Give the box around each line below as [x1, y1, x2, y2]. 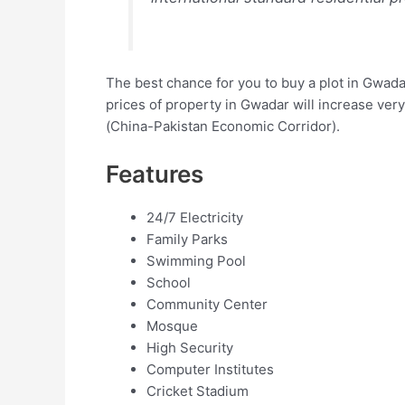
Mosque [146, 317, 198, 335]
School [146, 274, 191, 292]
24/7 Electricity [146, 209, 243, 227]
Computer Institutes [146, 361, 274, 379]
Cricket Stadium [146, 382, 249, 400]
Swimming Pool [146, 252, 246, 270]
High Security [146, 339, 233, 357]
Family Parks [146, 231, 228, 249]
